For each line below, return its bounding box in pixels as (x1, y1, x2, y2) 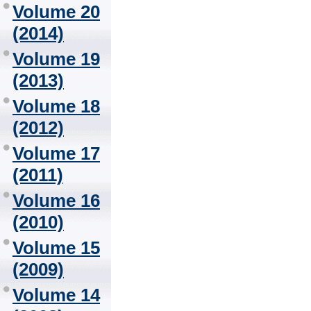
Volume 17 (12, 143, 100, 164)
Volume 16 (12, 190, 100, 211)
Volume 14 (12, 285, 100, 305)
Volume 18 (12, 96, 100, 117)
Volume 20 (12, 1, 100, 22)
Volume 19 (12, 49, 100, 69)
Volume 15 (12, 237, 100, 258)
